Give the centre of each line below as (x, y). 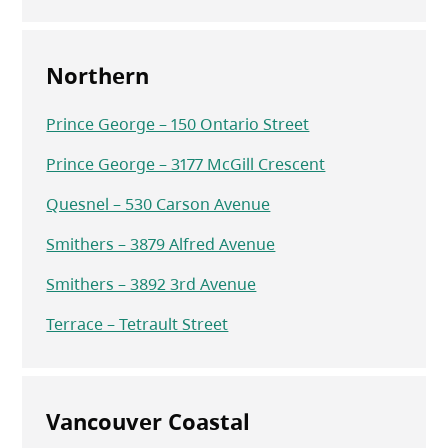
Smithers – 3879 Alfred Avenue (161, 244)
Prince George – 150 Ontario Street (178, 124)
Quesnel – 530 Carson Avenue (158, 204)
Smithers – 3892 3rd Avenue (151, 284)
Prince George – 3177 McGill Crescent (186, 164)
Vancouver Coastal (148, 421)
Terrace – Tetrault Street (137, 324)
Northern (98, 75)
